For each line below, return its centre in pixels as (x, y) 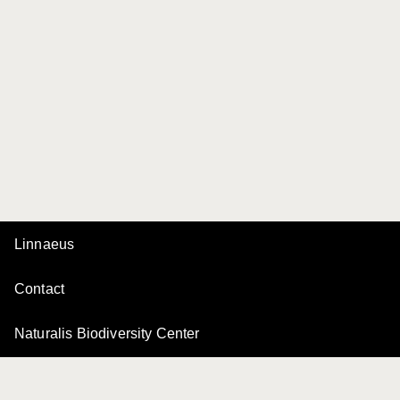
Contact (40, 289)
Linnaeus (45, 244)
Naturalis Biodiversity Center (107, 333)
